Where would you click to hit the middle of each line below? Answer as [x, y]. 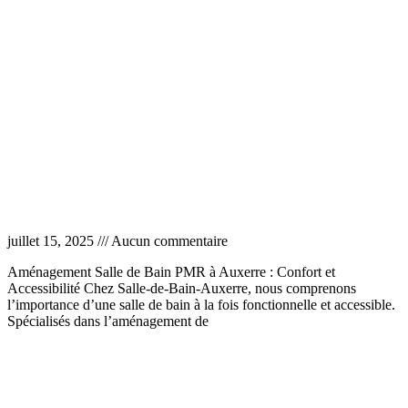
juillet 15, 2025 [52, 240]
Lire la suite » [46, 352]
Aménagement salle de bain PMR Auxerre [164, 206]
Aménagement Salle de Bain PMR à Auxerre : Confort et [171, 271]
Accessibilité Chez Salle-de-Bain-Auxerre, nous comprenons [182, 288]
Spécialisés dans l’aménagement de [108, 321]
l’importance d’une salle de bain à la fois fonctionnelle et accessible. [201, 304]
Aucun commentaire [168, 240]
